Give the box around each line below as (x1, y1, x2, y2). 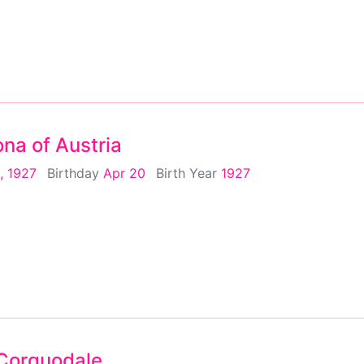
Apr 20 (103, 164, 145, 181)
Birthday (47, 164, 103, 181)
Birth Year (156, 164, 221, 181)
